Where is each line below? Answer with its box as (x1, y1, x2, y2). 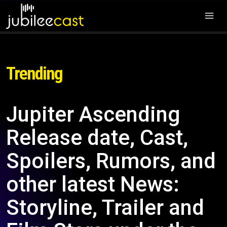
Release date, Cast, (6, 125, 188, 150)
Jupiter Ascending (6, 102, 180, 127)
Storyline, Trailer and (6, 195, 204, 220)
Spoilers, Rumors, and (6, 148, 216, 173)
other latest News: (6, 172, 179, 197)
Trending (6, 63, 62, 84)
